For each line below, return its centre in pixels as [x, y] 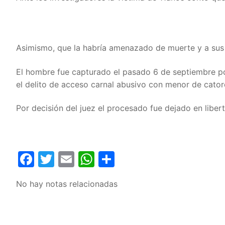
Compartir [153, 159]
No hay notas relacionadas [67, 184]
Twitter [81, 159]
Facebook [72, 159]
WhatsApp [134, 159]
